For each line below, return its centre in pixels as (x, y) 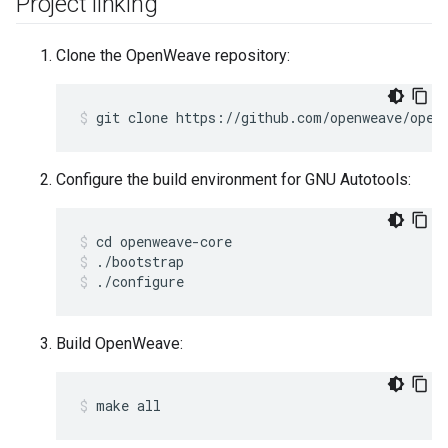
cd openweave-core (164, 241)
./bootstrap (140, 261)
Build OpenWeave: (119, 343)
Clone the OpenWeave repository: (173, 55)
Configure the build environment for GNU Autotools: (233, 179)
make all (128, 405)
